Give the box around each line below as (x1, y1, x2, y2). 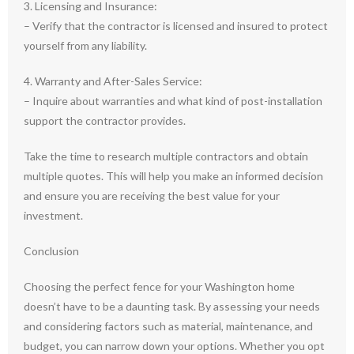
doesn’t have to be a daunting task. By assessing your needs (24, 299, 320, 313)
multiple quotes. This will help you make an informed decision (24, 169, 323, 183)
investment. (24, 209, 83, 222)
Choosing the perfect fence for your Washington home (24, 280, 295, 293)
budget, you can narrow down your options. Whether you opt (24, 339, 325, 352)
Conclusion (24, 244, 79, 258)
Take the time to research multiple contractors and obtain (24, 149, 308, 163)
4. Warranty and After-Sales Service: (24, 74, 202, 88)
